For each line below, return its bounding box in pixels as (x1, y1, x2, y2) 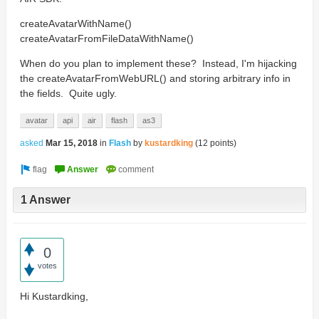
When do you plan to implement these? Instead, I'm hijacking (19, 58, 297, 69)
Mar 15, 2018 (45, 138, 98, 148)
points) (207, 138, 236, 148)
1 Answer (20, 194, 70, 206)
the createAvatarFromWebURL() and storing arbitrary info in (19, 73, 291, 84)
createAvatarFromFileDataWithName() (19, 33, 194, 44)
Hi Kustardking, (19, 290, 88, 302)
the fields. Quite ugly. (19, 88, 117, 99)
